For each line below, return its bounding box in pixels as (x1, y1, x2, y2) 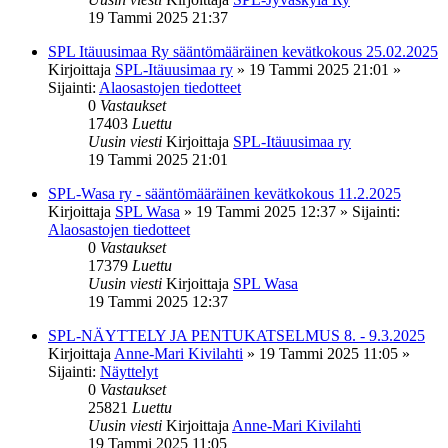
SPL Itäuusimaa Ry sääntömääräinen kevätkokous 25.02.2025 (48, 42, 438, 60)
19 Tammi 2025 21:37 (88, 8, 228, 26)
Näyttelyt (100, 362, 158, 380)
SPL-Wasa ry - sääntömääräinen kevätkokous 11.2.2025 (48, 184, 401, 202)
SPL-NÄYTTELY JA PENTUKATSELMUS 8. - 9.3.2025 (48, 326, 425, 344)
